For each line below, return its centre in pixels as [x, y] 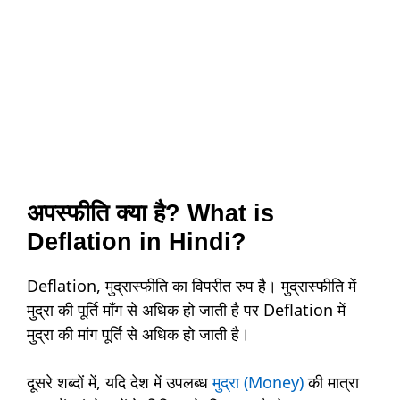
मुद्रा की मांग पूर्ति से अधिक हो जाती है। [141, 334]
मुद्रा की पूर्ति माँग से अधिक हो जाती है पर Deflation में [186, 310]
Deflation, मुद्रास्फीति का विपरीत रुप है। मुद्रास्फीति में [192, 286]
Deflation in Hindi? [137, 242]
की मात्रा [331, 383]
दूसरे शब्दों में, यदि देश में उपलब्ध [120, 383]
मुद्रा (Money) [258, 383]
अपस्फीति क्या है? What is [150, 214]
